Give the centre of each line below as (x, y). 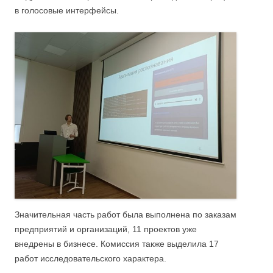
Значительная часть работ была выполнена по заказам (126, 214)
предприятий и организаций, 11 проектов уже (106, 229)
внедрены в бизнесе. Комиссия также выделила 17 (117, 243)
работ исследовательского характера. (90, 258)
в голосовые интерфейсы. (67, 10)
